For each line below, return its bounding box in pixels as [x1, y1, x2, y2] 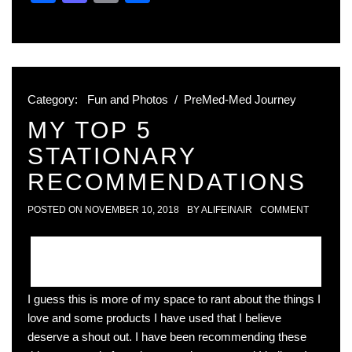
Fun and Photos [87, 93, 168, 107]
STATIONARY [27, 143, 196, 170]
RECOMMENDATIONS [27, 169, 306, 196]
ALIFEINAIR [201, 204, 252, 216]
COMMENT [260, 204, 309, 216]
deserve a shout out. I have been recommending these [27, 330, 306, 344]
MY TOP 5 [27, 117, 152, 144]
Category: [27, 93, 81, 107]
